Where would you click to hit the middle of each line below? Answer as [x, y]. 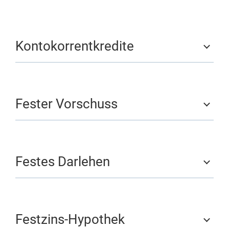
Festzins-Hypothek [70, 219]
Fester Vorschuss [66, 104]
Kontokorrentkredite [75, 46]
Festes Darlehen [63, 162]
